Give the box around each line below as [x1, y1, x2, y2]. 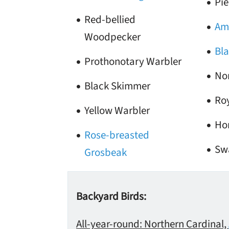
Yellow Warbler [84, 103, 150, 118]
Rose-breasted [84, 127, 149, 143]
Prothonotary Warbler [84, 54, 181, 69]
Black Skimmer [84, 78, 150, 94]
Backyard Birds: [76, 189, 146, 204]
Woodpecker [84, 29, 141, 44]
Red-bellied [84, 12, 135, 27]
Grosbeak [84, 145, 127, 160]
